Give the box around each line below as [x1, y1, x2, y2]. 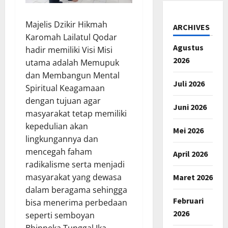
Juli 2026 [173, 78, 205, 89]
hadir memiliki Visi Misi [25, 44, 112, 55]
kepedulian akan [25, 120, 88, 132]
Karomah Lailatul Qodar [25, 31, 117, 43]
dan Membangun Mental [25, 69, 120, 81]
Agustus [173, 42, 204, 52]
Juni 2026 [173, 101, 207, 112]
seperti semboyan [25, 209, 95, 221]
